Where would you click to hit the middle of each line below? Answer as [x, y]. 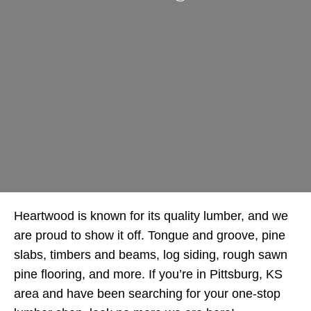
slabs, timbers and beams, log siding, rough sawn [151, 255]
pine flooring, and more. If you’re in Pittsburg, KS [148, 274]
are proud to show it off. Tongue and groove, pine [150, 235]
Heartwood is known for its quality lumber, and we [151, 216]
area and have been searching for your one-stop [147, 294]
